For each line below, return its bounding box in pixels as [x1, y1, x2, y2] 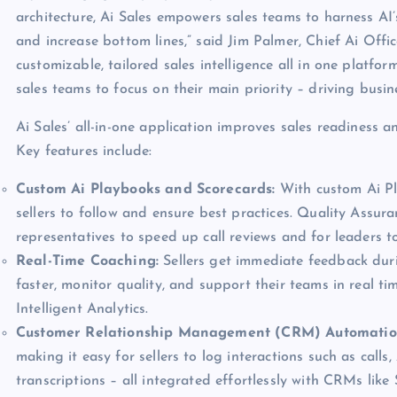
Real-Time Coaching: [16, 253, 160, 269]
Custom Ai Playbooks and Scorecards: [16, 182, 276, 197]
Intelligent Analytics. [16, 301, 149, 316]
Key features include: [16, 144, 152, 159]
